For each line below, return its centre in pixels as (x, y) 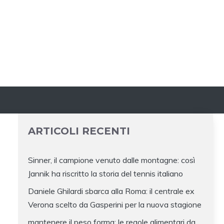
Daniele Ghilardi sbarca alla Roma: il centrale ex (111, 191)
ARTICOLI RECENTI (79, 131)
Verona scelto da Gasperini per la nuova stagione (115, 205)
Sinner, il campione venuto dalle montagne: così (111, 160)
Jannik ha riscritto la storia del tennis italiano (105, 174)
